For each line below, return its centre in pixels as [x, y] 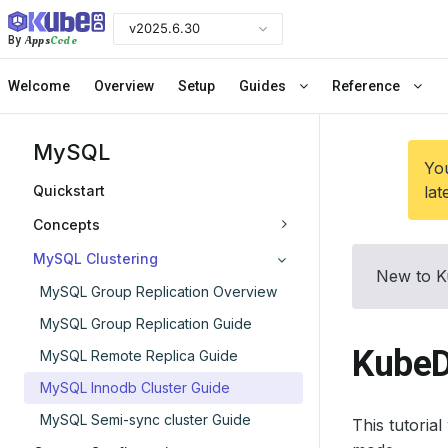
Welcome [39, 86]
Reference [367, 86]
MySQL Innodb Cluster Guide [135, 387]
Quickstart [69, 190]
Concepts [66, 224]
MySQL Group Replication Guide [146, 323]
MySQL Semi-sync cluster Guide [145, 419]
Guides [264, 86]
